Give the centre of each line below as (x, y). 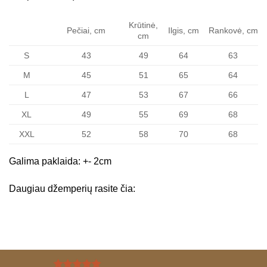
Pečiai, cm (86, 30)
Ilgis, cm (184, 30)
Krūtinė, (143, 25)
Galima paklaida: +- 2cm (60, 161)
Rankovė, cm (233, 30)
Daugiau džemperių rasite (65, 188)
